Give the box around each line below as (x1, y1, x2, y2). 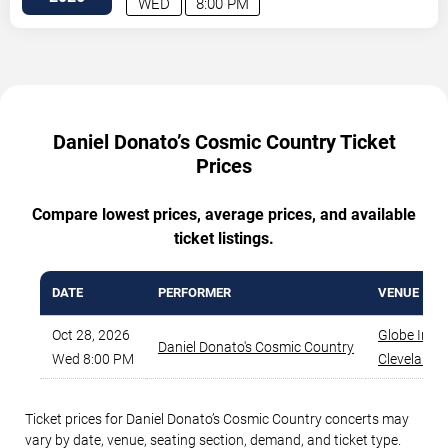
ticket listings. (174, 229, 274, 249)
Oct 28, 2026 (52, 327, 130, 344)
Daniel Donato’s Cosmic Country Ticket (52, 130, 396, 155)
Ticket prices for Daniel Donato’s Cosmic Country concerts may (25, 411, 409, 428)
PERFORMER (158, 285, 231, 301)
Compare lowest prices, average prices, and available (32, 205, 416, 225)
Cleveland (378, 351, 438, 368)
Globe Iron (378, 327, 442, 344)
